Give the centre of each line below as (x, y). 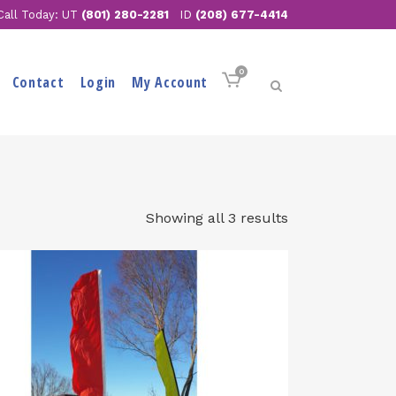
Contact (38, 82)
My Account (170, 82)
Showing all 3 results (217, 218)
